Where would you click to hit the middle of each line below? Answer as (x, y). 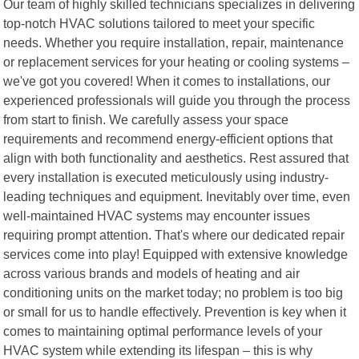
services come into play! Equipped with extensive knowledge (176, 254)
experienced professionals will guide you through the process (177, 100)
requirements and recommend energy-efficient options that (168, 138)
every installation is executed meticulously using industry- (166, 177)
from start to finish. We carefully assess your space (146, 119)
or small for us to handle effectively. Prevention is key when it (175, 311)
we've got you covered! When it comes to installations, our (167, 81)
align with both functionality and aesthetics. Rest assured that (176, 157)
